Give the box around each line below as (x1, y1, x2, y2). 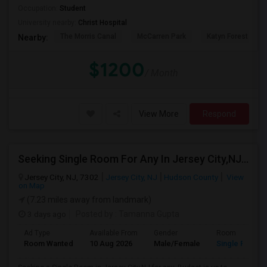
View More (139, 109, 179, 119)
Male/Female (154, 239, 200, 248)
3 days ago (26, 209, 66, 219)
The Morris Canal (60, 32, 116, 41)
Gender (154, 229, 178, 237)
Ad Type (24, 229, 50, 237)
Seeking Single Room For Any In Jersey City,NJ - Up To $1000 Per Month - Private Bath (241, 153, 249, 165)
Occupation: (18, 4, 60, 13)
